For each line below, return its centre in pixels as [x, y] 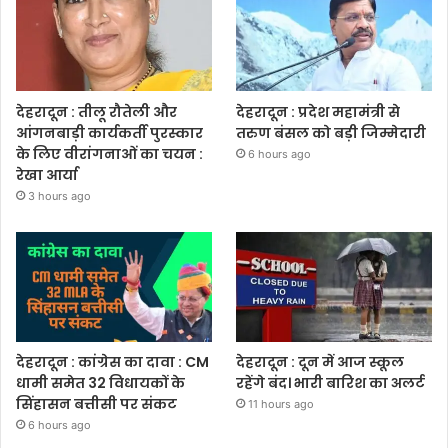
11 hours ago [281, 403]
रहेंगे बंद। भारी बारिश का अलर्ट [331, 382]
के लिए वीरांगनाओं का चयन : [109, 153]
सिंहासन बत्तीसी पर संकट [96, 403]
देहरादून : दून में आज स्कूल [320, 361]
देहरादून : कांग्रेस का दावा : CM [112, 361]
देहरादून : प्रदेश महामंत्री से [318, 111]
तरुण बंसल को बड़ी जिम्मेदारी [331, 132]
